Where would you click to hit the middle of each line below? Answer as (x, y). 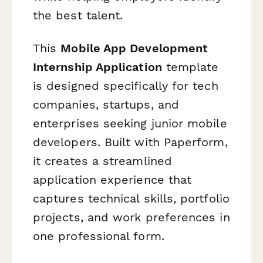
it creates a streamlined (102, 161)
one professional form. (99, 236)
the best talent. (78, 16)
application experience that (112, 179)
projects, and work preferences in (131, 217)
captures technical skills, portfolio (131, 198)
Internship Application (97, 67)
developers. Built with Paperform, (130, 142)
